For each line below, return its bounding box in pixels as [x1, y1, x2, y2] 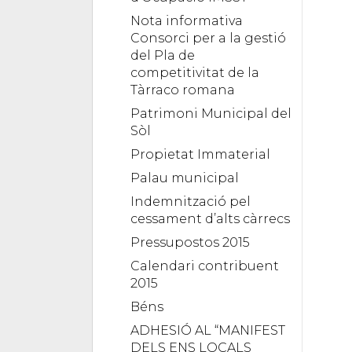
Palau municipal [130, 170, 239, 185]
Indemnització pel [130, 193, 251, 209]
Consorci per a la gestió [130, 30, 286, 46]
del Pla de [130, 47, 195, 63]
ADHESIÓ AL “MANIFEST [130, 322, 285, 338]
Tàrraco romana [130, 82, 235, 97]
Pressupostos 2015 [130, 234, 250, 250]
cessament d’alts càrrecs [130, 211, 290, 226]
